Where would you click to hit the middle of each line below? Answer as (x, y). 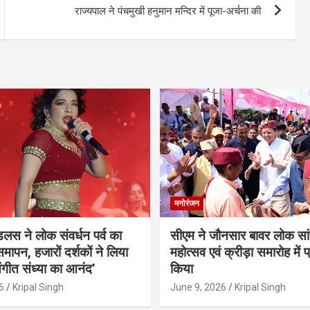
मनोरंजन (187, 203)
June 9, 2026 (198, 287)
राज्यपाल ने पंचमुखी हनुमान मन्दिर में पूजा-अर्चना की (168, 11)
